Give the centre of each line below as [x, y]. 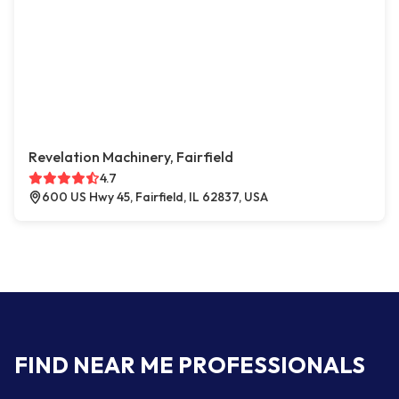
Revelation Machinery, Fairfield [131, 157]
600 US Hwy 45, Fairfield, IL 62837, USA [155, 197]
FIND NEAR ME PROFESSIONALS [190, 365]
